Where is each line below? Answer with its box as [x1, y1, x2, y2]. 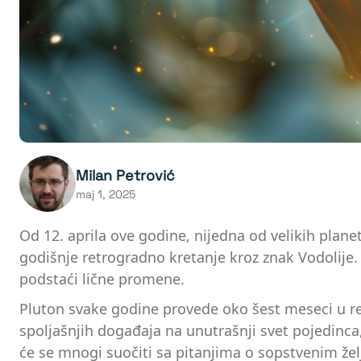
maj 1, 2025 [76, 186, 135, 201]
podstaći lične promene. [19, 268, 185, 288]
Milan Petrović [76, 165, 175, 185]
